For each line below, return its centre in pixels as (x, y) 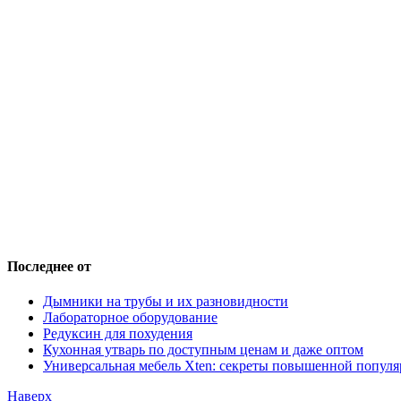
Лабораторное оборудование (130, 318)
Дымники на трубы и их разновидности (166, 302)
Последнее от (49, 267)
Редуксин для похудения (118, 334)
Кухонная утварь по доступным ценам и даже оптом (203, 350)
